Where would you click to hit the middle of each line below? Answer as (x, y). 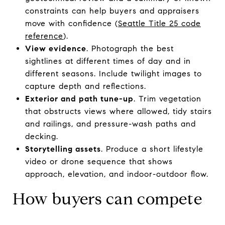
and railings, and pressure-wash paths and (110, 124)
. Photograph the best (130, 48)
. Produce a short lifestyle (152, 149)
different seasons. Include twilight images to (113, 73)
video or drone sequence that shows (99, 161)
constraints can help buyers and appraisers (112, 11)
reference (44, 36)
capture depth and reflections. (85, 86)
